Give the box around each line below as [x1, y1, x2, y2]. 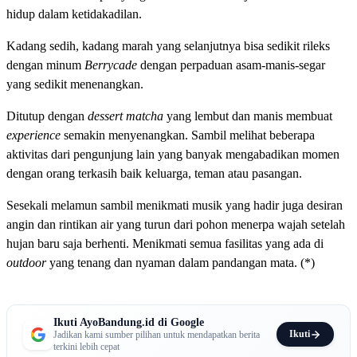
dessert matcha [88, 108, 167, 123]
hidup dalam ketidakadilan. [6, 6, 142, 21]
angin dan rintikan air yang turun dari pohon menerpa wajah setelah [6, 217, 345, 231]
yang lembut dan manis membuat [167, 108, 332, 123]
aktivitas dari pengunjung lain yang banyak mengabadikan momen [6, 147, 339, 161]
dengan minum [6, 57, 84, 72]
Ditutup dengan [6, 108, 88, 123]
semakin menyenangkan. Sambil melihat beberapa [64, 127, 315, 142]
